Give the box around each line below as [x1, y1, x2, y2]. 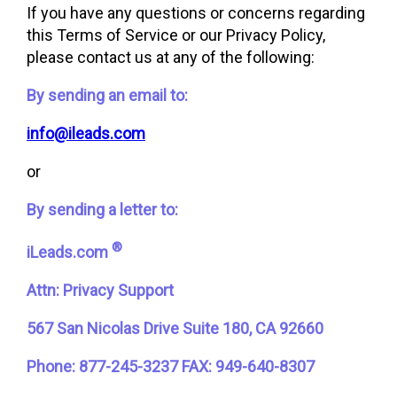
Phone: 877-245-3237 [27, 357, 178, 376]
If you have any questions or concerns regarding [27, 4, 365, 22]
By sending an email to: [27, 86, 188, 105]
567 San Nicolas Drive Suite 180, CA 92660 [27, 319, 323, 338]
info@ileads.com [27, 124, 145, 143]
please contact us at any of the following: [27, 48, 315, 66]
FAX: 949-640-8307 [182, 357, 315, 376]
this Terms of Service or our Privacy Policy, [27, 26, 325, 44]
